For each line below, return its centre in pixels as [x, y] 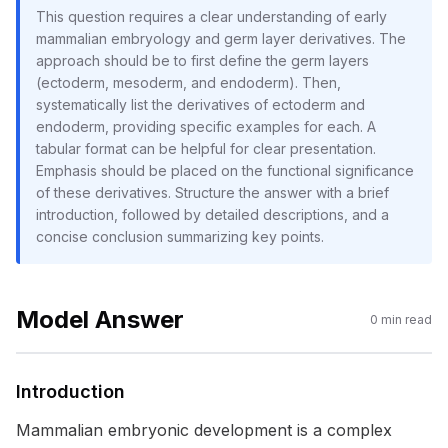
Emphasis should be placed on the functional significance [225, 170]
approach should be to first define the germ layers [202, 60]
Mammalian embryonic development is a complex [204, 430]
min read [405, 319]
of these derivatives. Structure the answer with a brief [212, 192]
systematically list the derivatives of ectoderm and [200, 104]
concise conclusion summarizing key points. [180, 236]
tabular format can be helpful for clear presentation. [206, 148]
